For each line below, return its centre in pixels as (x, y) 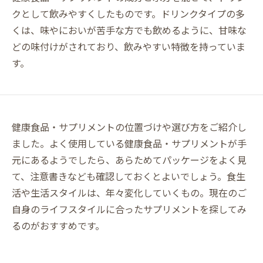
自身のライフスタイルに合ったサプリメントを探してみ (129, 209)
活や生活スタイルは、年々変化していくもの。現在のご (129, 192)
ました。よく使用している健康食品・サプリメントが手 (129, 143)
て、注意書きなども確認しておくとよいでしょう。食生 (129, 176)
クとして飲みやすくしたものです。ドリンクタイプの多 (128, 13)
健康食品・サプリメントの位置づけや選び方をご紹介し (129, 127)
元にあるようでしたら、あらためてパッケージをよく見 (129, 159)
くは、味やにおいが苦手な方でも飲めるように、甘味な (129, 30)
